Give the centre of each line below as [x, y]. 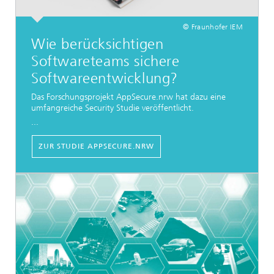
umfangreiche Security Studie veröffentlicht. [113, 108]
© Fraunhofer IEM [213, 27]
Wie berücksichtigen [98, 44]
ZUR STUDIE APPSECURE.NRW [96, 146]
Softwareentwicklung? [105, 78]
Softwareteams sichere [106, 61]
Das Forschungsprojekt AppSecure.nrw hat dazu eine [128, 97]
